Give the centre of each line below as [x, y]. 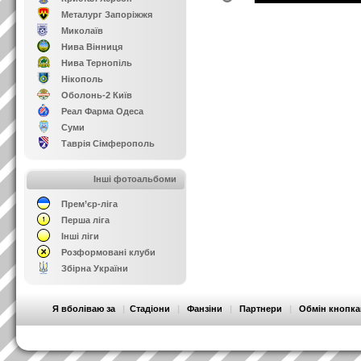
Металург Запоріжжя [107, 15]
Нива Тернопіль [97, 63]
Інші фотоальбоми [135, 179]
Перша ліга [85, 220]
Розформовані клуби [108, 252]
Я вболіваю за [84, 309]
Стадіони [150, 309]
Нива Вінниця [92, 47]
